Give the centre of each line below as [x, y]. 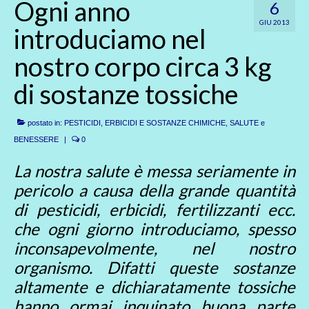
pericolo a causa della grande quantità [154, 190]
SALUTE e [247, 123]
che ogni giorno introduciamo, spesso [154, 229]
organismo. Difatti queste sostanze [154, 267]
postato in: [45, 123]
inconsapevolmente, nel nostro [154, 248]
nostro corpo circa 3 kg [143, 66]
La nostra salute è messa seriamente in [154, 171]
